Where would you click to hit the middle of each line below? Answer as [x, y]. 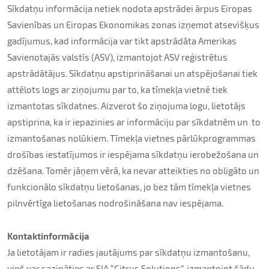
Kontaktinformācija [48, 236]
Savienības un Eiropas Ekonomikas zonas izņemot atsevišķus [133, 25]
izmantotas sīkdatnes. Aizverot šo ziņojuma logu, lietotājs [126, 106]
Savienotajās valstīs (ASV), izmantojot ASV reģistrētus [117, 57]
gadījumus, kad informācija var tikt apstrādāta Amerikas [122, 41]
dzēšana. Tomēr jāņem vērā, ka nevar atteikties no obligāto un [133, 171]
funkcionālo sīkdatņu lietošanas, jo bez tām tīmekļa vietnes [129, 187]
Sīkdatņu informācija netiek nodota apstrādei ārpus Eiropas [130, 8]
